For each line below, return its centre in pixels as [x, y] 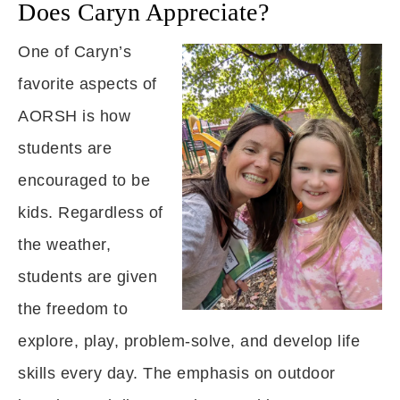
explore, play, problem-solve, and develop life [189, 341]
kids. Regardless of [91, 212]
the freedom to [73, 309]
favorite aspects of [87, 84]
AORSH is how [74, 116]
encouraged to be [84, 180]
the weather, [64, 245]
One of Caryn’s [75, 52]
